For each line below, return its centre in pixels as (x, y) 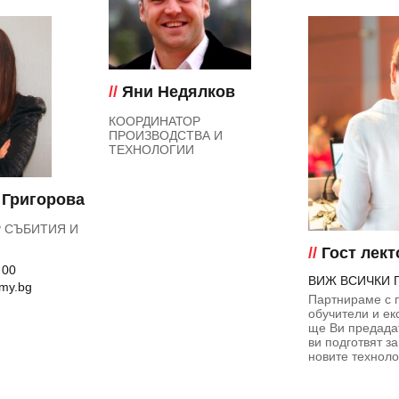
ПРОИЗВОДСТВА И (166, 135)
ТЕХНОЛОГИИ (151, 149)
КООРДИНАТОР (155, 121)
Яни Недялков (176, 91)
